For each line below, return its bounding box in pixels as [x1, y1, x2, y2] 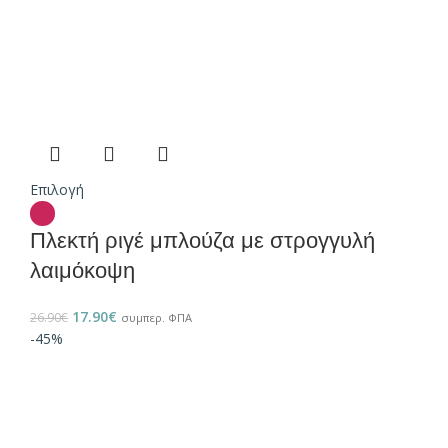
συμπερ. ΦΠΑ [121, 310, 192, 326]
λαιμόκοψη [30, 255, 135, 287]
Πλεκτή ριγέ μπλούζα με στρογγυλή [30, 225, 375, 257]
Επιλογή [30, 180, 84, 200]
